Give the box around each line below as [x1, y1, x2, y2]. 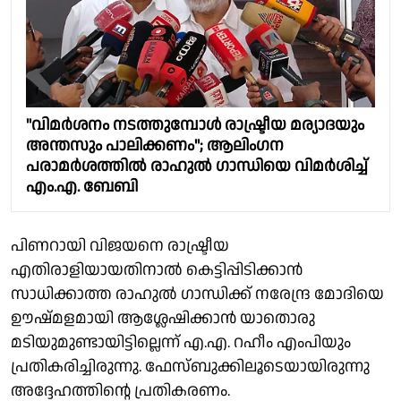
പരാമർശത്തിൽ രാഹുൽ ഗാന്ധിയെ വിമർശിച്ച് [26, 155, 368, 178]
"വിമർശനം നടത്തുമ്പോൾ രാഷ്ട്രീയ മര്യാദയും [26, 114, 364, 137]
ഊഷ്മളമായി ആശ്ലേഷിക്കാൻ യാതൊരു [11, 307, 315, 330]
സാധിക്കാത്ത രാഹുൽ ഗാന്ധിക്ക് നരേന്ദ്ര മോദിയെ [11, 283, 384, 306]
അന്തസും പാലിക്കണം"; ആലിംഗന [26, 134, 284, 158]
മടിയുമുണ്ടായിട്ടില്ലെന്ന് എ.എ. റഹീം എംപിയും [11, 331, 351, 354]
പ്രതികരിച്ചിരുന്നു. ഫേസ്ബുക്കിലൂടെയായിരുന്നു [11, 355, 370, 379]
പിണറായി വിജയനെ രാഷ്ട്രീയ [11, 235, 229, 258]
